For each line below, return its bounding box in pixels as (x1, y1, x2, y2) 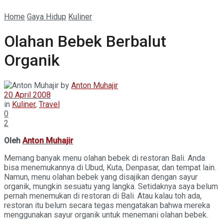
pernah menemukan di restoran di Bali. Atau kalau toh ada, (4, 191, 202, 201)
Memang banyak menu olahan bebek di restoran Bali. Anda (4, 153, 205, 163)
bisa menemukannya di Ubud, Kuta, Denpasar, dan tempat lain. (4, 162, 216, 172)
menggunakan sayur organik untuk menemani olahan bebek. (4, 210, 208, 220)
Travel (39, 99, 60, 109)
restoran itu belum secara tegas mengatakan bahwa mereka (4, 200, 210, 210)
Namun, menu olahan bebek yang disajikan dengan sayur (4, 172, 198, 182)
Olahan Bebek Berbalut (4, 32, 166, 51)
